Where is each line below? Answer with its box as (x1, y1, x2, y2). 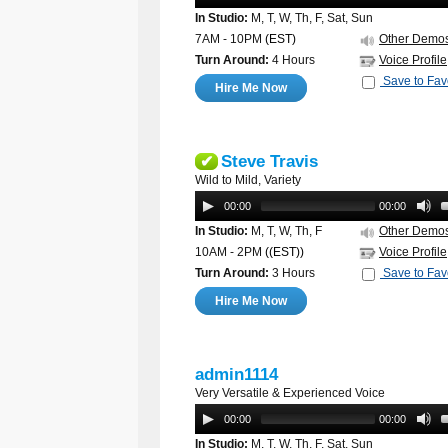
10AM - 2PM (195, 245, 262, 259)
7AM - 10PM (195, 32, 262, 46)
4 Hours (269, 53, 315, 67)
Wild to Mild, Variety (195, 173, 301, 187)
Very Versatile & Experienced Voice (195, 386, 385, 400)
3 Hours (269, 266, 315, 280)
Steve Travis (221, 152, 318, 171)
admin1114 (195, 365, 278, 384)
